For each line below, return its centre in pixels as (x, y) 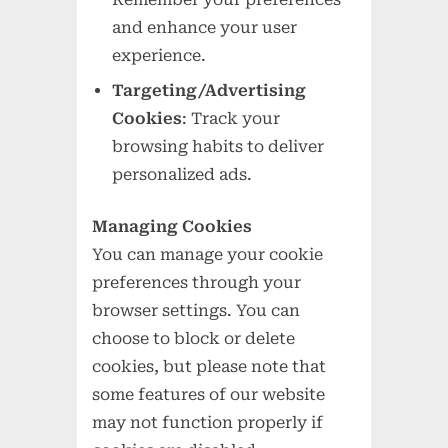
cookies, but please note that (209, 366)
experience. (159, 56)
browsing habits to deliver (218, 146)
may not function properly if (208, 422)
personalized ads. (182, 174)
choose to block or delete (194, 338)
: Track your (231, 118)
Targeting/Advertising (209, 90)
